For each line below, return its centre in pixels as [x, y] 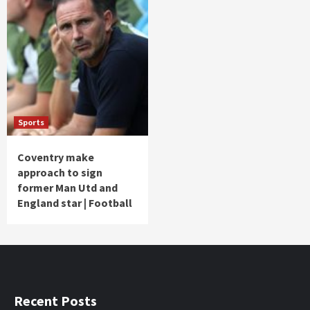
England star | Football [75, 203]
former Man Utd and [67, 188]
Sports [31, 122]
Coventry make [56, 157]
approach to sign [60, 173]
